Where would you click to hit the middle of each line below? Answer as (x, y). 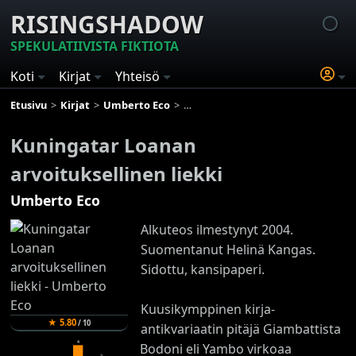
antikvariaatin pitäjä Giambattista (240, 329)
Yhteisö (138, 76)
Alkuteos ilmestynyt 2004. (217, 229)
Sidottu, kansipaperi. (202, 269)
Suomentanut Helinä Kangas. (228, 249)
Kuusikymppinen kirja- (207, 309)
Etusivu (29, 104)
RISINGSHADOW (107, 24)
